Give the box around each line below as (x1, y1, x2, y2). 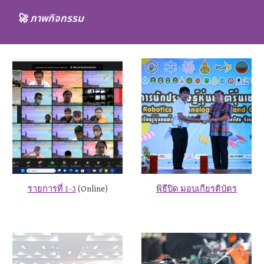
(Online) (75, 183, 108, 194)
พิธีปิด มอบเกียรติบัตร (156, 183, 237, 194)
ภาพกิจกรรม (30, 11, 84, 27)
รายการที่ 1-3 (27, 183, 76, 194)
